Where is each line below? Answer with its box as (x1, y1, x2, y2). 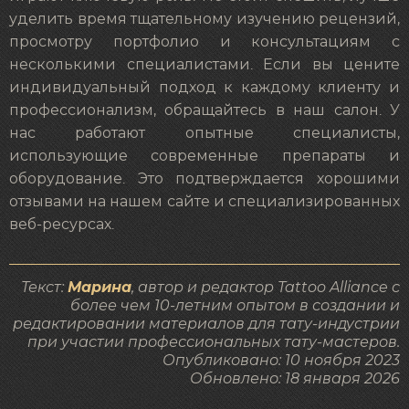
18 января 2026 (285, 370, 400, 388)
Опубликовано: (163, 351, 285, 370)
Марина (68, 278, 131, 297)
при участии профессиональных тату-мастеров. (27, 333, 400, 351)
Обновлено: (190, 370, 285, 388)
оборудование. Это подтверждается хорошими (9, 172, 400, 187)
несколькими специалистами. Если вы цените (9, 58, 400, 73)
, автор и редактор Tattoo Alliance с (131, 278, 400, 297)
